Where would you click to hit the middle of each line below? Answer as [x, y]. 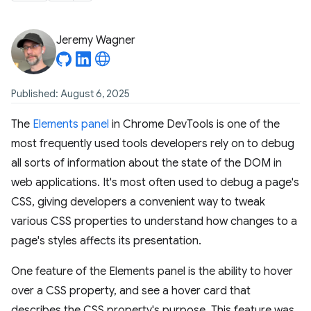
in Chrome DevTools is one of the [194, 124]
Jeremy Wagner [96, 40]
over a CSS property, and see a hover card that [131, 291]
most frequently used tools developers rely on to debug [153, 144]
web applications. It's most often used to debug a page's [155, 183]
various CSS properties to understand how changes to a [154, 221]
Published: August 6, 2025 [70, 94]
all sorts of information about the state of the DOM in [146, 163]
